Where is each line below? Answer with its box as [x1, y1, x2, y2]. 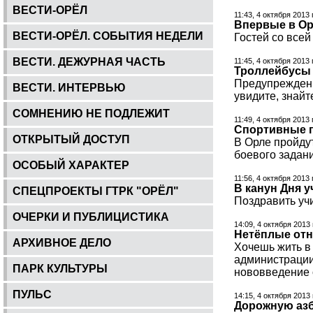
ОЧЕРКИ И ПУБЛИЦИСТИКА [13, 210, 169, 223]
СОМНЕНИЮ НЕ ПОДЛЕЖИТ [13, 107, 170, 119]
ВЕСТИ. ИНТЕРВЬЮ [13, 81, 126, 94]
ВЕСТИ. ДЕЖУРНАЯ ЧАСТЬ [13, 55, 166, 68]
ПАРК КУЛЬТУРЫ [13, 262, 108, 275]
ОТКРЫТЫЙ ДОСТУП [13, 133, 130, 145]
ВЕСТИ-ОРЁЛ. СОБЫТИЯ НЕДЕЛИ [13, 29, 203, 42]
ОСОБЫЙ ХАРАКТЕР [13, 159, 129, 171]
